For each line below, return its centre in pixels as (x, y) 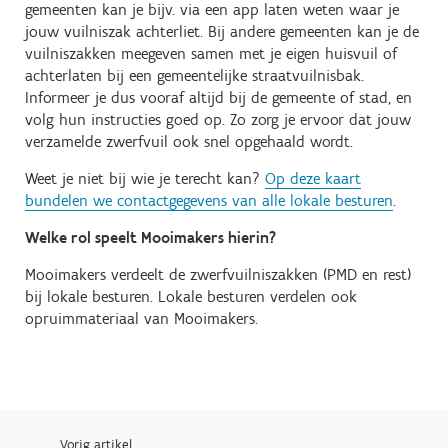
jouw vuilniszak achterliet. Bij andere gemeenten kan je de (222, 32)
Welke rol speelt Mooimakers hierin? (152, 238)
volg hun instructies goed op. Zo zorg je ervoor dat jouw (218, 120)
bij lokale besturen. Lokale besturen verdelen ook (191, 297)
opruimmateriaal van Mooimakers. (141, 319)
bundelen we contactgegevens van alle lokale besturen (209, 201)
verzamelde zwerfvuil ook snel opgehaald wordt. (189, 142)
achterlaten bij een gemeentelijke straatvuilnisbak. (194, 76)
